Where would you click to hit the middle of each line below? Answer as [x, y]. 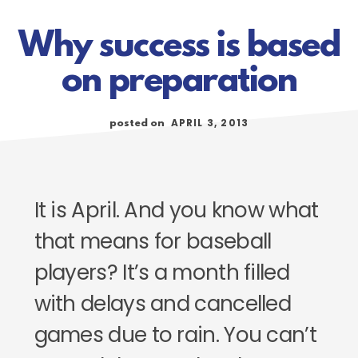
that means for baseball [153, 241]
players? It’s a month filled [161, 272]
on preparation [179, 82]
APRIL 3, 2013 [210, 123]
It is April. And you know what [176, 210]
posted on [138, 123]
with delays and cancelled [163, 304]
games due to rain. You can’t [175, 335]
